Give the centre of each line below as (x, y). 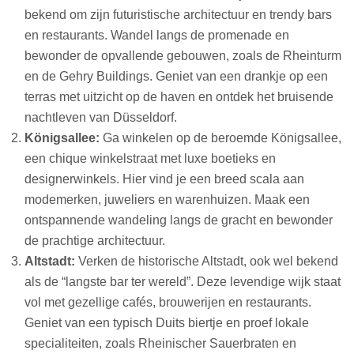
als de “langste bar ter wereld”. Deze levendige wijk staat (182, 282)
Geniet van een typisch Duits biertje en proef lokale (166, 323)
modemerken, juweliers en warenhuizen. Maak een (167, 200)
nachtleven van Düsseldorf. (100, 118)
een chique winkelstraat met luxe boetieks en (150, 159)
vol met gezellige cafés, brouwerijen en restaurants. (168, 303)
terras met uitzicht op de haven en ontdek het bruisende (179, 97)
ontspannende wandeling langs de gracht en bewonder (178, 220)
